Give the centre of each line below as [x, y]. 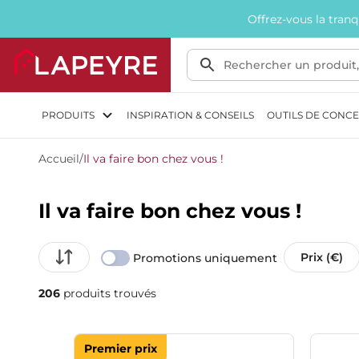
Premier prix [121, 349]
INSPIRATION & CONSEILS [190, 115]
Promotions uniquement [205, 258]
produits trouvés [108, 293]
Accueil [59, 159]
